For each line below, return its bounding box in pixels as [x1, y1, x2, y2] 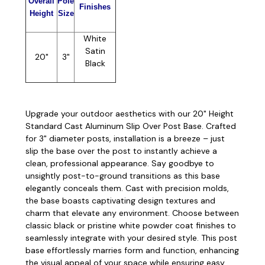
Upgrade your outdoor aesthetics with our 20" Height [25, 108, 234, 119]
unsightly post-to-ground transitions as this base [25, 170, 220, 181]
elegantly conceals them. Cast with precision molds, [25, 182, 229, 193]
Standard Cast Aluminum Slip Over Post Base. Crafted [25, 120, 236, 131]
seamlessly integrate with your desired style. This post [25, 232, 237, 243]
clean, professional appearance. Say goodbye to [25, 157, 214, 169]
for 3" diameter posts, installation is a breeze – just [25, 132, 225, 144]
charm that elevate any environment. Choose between [25, 207, 239, 218]
